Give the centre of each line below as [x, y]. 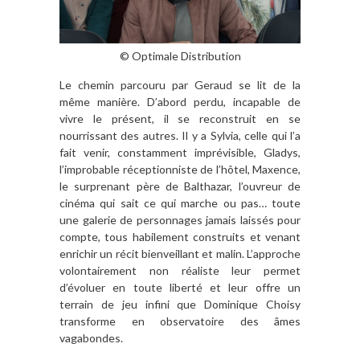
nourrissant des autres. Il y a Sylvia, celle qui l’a [180, 136]
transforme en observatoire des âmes [180, 321]
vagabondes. [91, 338]
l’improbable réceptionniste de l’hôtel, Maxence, [180, 170]
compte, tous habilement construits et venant [180, 237]
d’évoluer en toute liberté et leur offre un [180, 288]
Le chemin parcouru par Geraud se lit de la [180, 85]
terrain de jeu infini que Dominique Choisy [180, 305]
